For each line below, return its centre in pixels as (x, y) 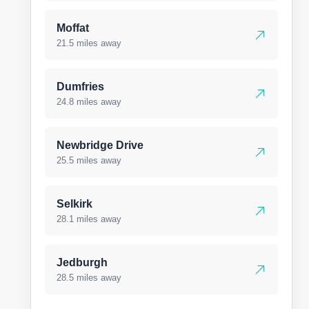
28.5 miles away (89, 278)
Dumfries (80, 87)
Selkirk (74, 204)
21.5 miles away (89, 43)
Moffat (73, 28)
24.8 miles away (89, 102)
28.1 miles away (89, 219)
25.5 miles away (89, 160)
